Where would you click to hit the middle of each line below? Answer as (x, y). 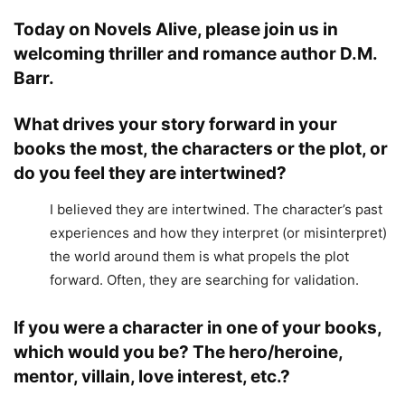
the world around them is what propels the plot (199, 257)
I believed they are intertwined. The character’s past (216, 210)
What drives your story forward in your (175, 125)
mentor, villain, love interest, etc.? (152, 377)
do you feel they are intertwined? (150, 174)
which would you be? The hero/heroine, (178, 353)
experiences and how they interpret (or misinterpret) (218, 233)
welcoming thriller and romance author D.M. (195, 54)
